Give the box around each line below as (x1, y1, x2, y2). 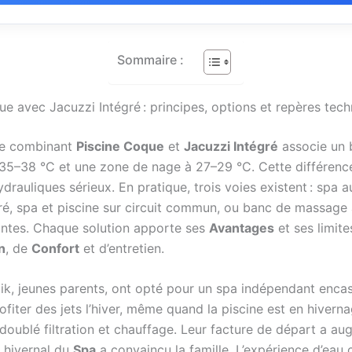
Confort (31, 240, 79, 256)
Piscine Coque (76, 137, 164, 154)
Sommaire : (117, 51, 184, 68)
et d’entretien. (79, 240, 164, 256)
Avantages (209, 219, 274, 236)
